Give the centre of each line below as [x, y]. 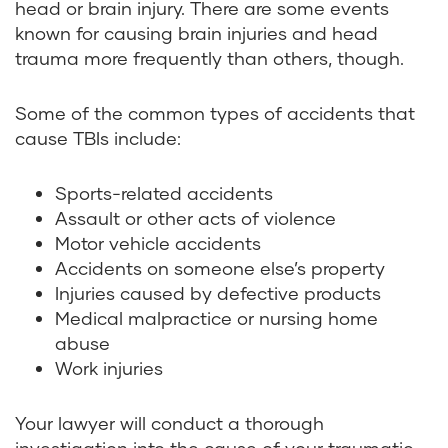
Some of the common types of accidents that [215, 113]
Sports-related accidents [164, 193]
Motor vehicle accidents [158, 243]
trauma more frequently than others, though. [212, 58]
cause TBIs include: [98, 138]
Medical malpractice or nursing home [216, 318]
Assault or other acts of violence [195, 218]
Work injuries [109, 368]
